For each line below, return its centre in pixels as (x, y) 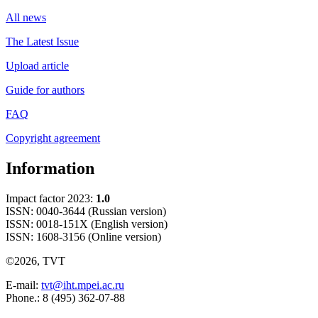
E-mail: (23, 285)
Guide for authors (45, 90)
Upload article (37, 66)
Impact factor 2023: (49, 199)
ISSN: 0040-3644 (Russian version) (86, 212)
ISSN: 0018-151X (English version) (87, 224)
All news (26, 18)
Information (50, 169)
